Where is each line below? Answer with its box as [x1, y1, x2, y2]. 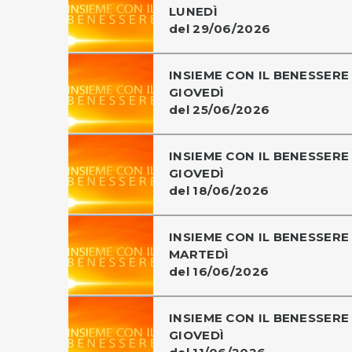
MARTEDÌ [169, 246, 229, 262]
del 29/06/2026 [169, 20, 271, 36]
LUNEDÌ [169, 3, 218, 19]
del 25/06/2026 [169, 101, 270, 117]
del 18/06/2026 [169, 182, 269, 198]
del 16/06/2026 [169, 263, 269, 279]
